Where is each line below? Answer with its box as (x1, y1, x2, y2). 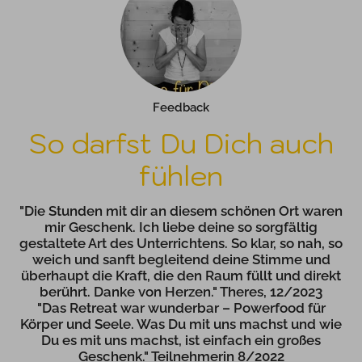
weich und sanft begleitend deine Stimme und (32, 250, 330, 267)
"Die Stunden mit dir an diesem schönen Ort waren (19, 202, 343, 219)
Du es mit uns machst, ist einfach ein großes (41, 331, 321, 348)
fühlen (139, 157, 223, 193)
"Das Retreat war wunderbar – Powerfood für (36, 299, 326, 316)
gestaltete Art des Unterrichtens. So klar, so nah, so (19, 234, 343, 251)
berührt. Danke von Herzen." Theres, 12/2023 (40, 283, 322, 300)
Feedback (153, 99, 209, 115)
